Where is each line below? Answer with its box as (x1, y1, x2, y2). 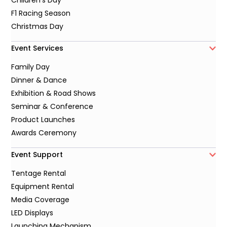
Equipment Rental (11, 181, 74, 192)
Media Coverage (11, 195, 70, 205)
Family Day (11, 62, 50, 72)
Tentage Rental (11, 168, 66, 179)
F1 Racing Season (11, 8, 71, 19)
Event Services (11, 43, 64, 54)
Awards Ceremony (11, 128, 77, 138)
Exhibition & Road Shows (11, 88, 96, 99)
